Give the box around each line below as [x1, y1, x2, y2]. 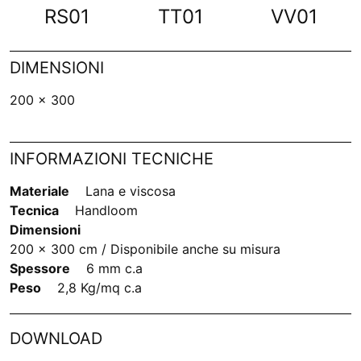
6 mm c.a [86, 260, 143, 277]
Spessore [10, 260, 70, 277]
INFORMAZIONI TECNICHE [10, 149, 214, 169]
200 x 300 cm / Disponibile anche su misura [10, 241, 280, 258]
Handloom [75, 202, 138, 219]
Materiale [10, 183, 69, 200]
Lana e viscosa [85, 183, 176, 200]
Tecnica [10, 202, 59, 219]
